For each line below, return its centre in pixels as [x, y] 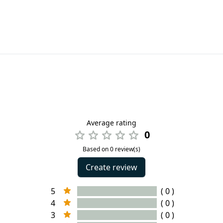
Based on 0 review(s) [111, 149]
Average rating [111, 123]
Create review [111, 167]
